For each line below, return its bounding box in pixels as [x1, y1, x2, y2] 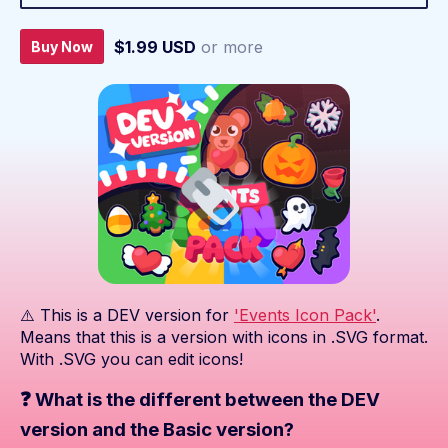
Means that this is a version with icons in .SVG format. [20, 327, 428, 348]
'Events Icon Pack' [234, 305, 376, 326]
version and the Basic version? [20, 418, 294, 442]
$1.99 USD [114, 36, 196, 57]
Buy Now [31, 38, 93, 56]
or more [201, 36, 263, 57]
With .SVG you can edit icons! [20, 349, 243, 370]
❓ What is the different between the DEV [20, 388, 380, 412]
